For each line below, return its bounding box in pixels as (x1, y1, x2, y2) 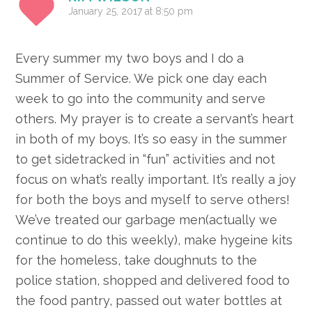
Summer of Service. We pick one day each (15, 71, 267, 86)
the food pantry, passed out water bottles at (15, 293, 283, 309)
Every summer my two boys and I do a (15, 51, 244, 66)
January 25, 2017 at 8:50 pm (68, 6, 194, 17)
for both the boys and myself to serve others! (15, 192, 290, 208)
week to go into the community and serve (15, 91, 266, 107)
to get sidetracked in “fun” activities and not (15, 152, 276, 167)
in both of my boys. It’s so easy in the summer (15, 132, 288, 147)
